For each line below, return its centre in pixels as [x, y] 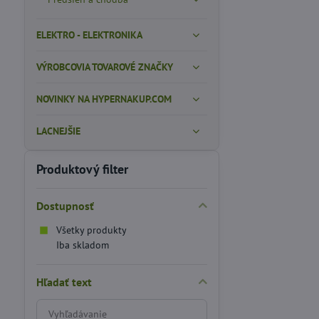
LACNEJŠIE [58, 131]
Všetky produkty [91, 230]
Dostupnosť [65, 206]
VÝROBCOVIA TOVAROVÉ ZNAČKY [104, 67]
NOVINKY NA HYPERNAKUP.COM [104, 99]
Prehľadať [58, 307]
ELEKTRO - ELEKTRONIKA [89, 35]
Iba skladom [82, 245]
